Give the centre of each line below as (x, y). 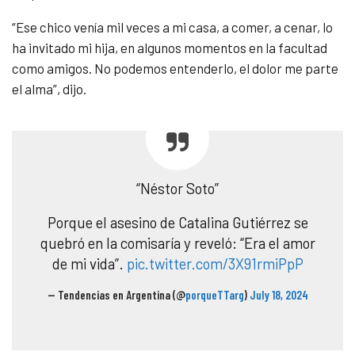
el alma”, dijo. (49, 89)
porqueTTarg (214, 295)
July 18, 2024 (279, 295)
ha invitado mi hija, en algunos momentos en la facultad (170, 48)
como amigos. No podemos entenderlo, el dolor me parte (175, 69)
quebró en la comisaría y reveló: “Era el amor (177, 243)
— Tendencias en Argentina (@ (116, 295)
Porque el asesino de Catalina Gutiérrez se (177, 223)
